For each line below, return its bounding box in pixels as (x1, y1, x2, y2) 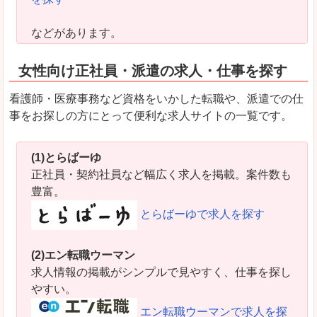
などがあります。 (31, 27, 122, 40)
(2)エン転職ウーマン (31, 248, 135, 261)
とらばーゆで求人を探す (140, 208, 265, 221)
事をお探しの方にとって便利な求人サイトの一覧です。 (9, 110, 292, 122)
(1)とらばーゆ (31, 151, 101, 164)
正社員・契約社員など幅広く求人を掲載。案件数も (31, 168, 292, 181)
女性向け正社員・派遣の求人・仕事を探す (18, 63, 287, 79)
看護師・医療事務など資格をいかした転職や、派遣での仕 (9, 93, 304, 105)
